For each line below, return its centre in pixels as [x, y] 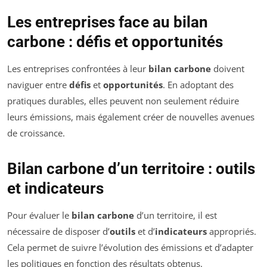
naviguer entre [38, 84]
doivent [228, 68]
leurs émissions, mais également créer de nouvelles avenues [131, 117]
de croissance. [36, 133]
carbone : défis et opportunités [115, 41]
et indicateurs [55, 188]
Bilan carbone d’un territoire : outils [131, 168]
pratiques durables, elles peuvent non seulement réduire [123, 100]
